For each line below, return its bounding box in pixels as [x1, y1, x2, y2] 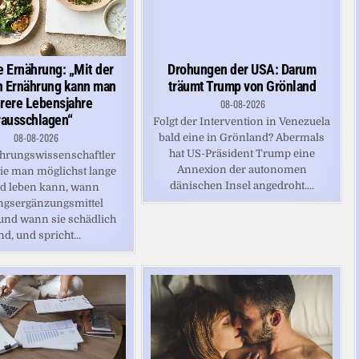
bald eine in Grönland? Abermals [159, 131, 325, 143]
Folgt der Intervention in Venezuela [153, 115, 331, 127]
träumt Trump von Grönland [167, 77, 317, 95]
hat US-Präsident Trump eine [168, 147, 315, 159]
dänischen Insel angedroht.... [169, 179, 314, 192]
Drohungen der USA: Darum [167, 60, 317, 78]
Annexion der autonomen [176, 163, 307, 175]
